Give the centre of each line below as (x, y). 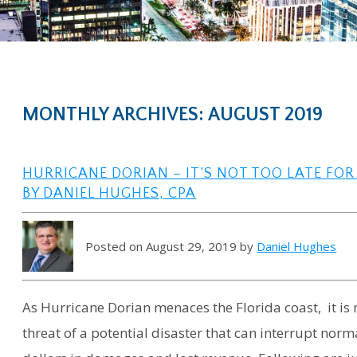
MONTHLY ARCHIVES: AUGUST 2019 (173, 115)
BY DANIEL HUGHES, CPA (110, 194)
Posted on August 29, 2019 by (171, 246)
